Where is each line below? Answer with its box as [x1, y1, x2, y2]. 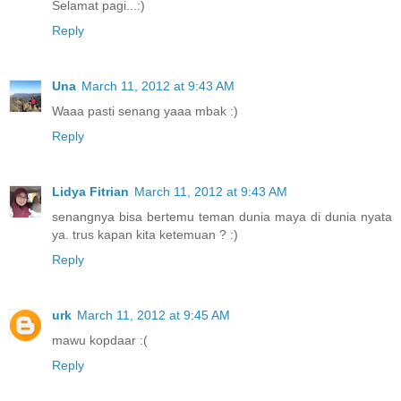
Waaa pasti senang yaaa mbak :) [52, 103, 238, 118]
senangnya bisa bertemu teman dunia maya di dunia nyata [52, 209, 392, 224]
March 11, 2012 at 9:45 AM [77, 307, 230, 322]
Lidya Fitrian [52, 183, 129, 199]
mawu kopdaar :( [52, 332, 148, 347]
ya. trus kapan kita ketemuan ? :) [52, 226, 238, 242]
